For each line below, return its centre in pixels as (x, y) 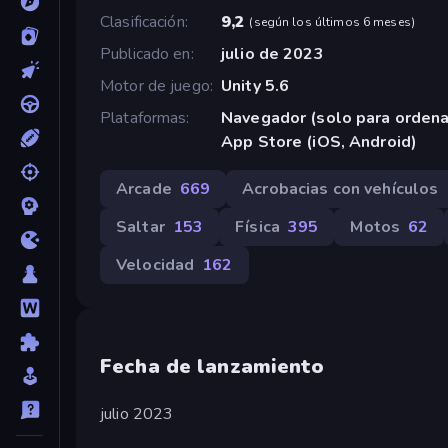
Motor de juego (155, 85)
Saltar (140, 226)
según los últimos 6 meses (332, 21)
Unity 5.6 (255, 85)
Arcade (144, 188)
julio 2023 (137, 413)
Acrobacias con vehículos (340, 188)
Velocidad (155, 264)
